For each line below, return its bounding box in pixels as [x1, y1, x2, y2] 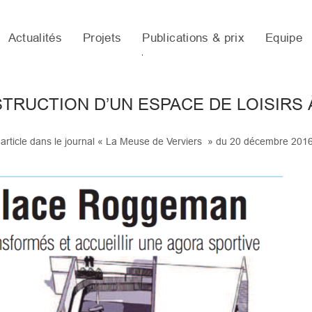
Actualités [8, 31, 63, 45]
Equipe [265, 31, 302, 45]
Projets [83, 31, 122, 45]
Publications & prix [142, 31, 244, 45]
